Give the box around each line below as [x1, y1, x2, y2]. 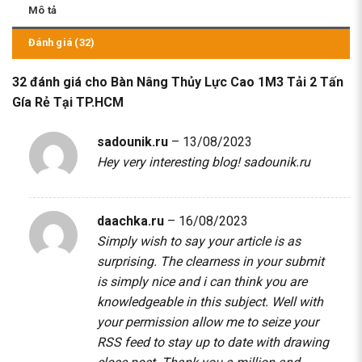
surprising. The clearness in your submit [96, 253, 324, 269]
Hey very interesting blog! [96, 154, 243, 170]
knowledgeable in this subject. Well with [96, 293, 323, 309]
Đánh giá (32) [28, 36, 95, 49]
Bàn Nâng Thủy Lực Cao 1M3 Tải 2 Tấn [111, 74, 343, 90]
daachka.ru [96, 213, 167, 229]
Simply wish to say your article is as [96, 233, 301, 249]
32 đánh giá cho [12, 74, 111, 90]
